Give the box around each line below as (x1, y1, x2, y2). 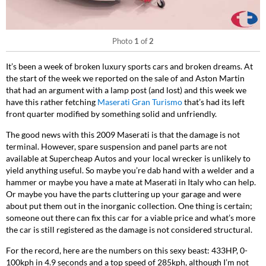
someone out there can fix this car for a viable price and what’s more (6, 213, 255, 223)
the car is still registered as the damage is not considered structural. (6, 224, 252, 235)
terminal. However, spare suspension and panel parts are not (6, 141, 227, 151)
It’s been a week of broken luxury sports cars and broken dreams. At (6, 61, 253, 71)
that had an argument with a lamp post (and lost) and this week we (6, 85, 246, 95)
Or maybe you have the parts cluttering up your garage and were (6, 189, 241, 199)
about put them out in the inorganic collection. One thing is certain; (6, 201, 252, 211)
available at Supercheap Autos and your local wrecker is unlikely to (6, 153, 251, 163)
